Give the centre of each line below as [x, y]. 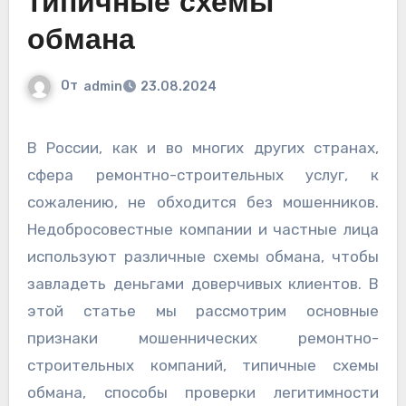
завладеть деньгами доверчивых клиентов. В [203, 284]
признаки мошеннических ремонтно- [203, 338]
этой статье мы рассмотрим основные [203, 311]
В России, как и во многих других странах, [32, 148]
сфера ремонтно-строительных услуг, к [203, 175]
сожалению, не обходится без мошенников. [203, 203]
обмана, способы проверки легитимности [203, 393]
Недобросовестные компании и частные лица [203, 230]
